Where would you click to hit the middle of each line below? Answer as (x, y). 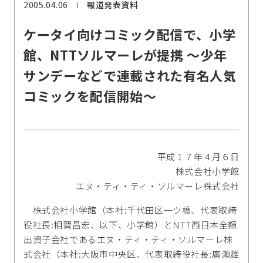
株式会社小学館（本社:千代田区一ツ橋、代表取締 (130, 210)
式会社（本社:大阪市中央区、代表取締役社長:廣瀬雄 (132, 254)
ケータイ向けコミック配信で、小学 (130, 34)
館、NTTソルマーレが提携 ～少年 (125, 55)
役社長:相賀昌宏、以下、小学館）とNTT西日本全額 (131, 224)
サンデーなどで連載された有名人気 (130, 75)
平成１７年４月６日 (198, 156)
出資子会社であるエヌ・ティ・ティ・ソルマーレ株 (128, 239)
